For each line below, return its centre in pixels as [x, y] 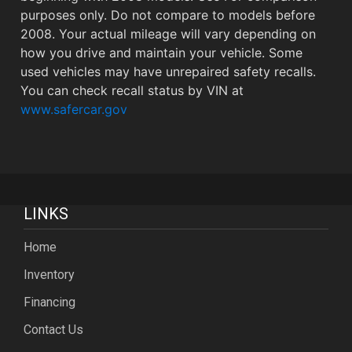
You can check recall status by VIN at [132, 90]
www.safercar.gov [74, 109]
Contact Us [53, 329]
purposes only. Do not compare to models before [168, 15]
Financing [49, 302]
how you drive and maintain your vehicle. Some [161, 52]
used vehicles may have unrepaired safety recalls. [168, 71]
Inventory [49, 274]
